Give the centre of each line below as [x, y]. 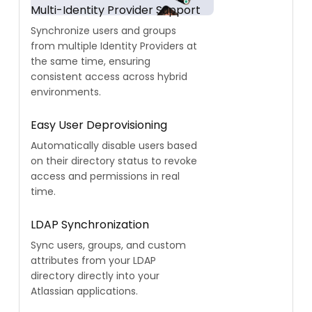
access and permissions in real [105, 177]
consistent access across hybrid [109, 77]
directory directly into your [95, 276]
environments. [66, 92]
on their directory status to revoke [114, 161]
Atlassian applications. [84, 291]
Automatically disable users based [114, 146]
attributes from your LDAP [93, 261]
